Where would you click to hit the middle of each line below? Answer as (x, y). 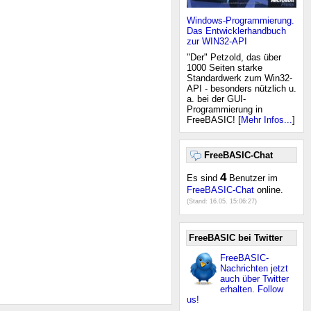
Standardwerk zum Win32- (239, 78)
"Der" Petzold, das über (234, 57)
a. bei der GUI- (216, 99)
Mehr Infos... (267, 120)
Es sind (203, 178)
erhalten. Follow (252, 289)
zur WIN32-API (217, 41)
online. (269, 190)
